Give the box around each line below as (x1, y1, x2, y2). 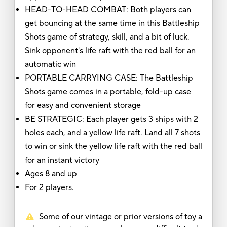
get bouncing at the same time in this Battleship (24, 18, 200, 28)
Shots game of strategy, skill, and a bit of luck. (24, 31, 190, 42)
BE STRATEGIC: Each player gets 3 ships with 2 (24, 113, 198, 124)
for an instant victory (24, 155, 101, 165)
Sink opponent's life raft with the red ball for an (24, 45, 196, 56)
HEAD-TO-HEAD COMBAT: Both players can (24, 4, 191, 15)
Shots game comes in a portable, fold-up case (24, 86, 191, 97)
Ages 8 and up (24, 168, 79, 179)
